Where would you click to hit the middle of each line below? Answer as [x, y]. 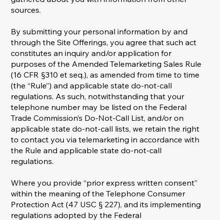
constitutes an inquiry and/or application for [91, 53]
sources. [26, 10]
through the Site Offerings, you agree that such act [104, 42]
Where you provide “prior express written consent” [104, 183]
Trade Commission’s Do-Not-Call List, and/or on [97, 118]
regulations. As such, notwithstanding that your [98, 96]
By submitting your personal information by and [99, 32]
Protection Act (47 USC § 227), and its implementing [106, 205]
